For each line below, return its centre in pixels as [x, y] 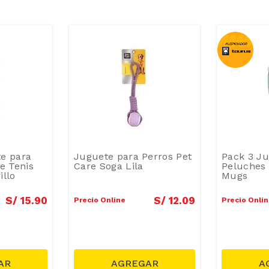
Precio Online [100, 200]
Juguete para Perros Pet [133, 156]
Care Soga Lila [109, 166]
